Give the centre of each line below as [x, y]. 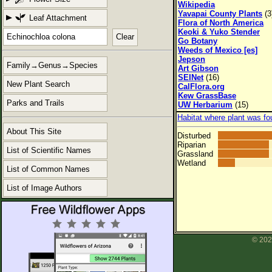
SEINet [191, 77]
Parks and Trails [36, 103]
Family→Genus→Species [52, 66]
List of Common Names [48, 169]
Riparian [192, 145]
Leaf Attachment [58, 18]
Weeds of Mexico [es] [218, 50]
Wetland [192, 163]
